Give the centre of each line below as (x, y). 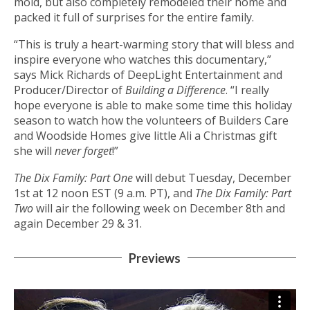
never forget (83, 151)
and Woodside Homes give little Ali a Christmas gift (145, 135)
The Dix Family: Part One (73, 177)
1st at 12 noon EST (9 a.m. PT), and (104, 193)
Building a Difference (175, 90)
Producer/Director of (70, 90)
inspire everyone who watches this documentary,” (143, 59)
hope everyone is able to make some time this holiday (153, 105)
